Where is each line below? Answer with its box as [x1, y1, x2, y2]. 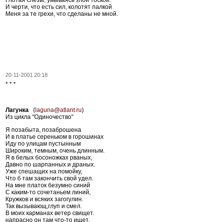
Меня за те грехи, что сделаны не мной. [5, 10, 118, 17]
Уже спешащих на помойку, [5, 167, 82, 175]
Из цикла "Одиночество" [5, 113, 73, 120]
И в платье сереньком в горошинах [5, 133, 104, 140]
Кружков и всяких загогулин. [5, 195, 83, 203]
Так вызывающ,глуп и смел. [5, 202, 82, 210]
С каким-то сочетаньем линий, [5, 188, 91, 196]
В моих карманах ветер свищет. [5, 209, 94, 217]
